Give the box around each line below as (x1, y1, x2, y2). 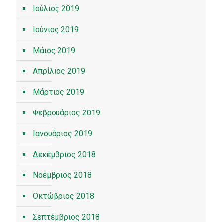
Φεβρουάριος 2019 (33, 108, 100, 117)
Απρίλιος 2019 (33, 66, 85, 76)
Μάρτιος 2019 (33, 87, 84, 97)
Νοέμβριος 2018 (33, 170, 92, 180)
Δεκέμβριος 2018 (33, 150, 96, 159)
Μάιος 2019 (33, 46, 75, 55)
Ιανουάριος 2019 (33, 129, 92, 138)
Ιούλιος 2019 (33, 4, 79, 13)
